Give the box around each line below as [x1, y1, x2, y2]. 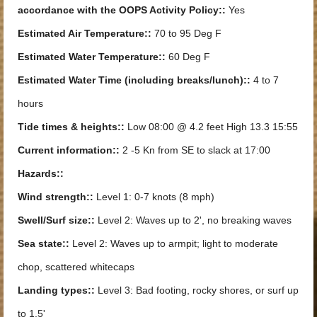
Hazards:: [18, 167, 64, 179]
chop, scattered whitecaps [18, 260, 134, 272]
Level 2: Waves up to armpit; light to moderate [69, 237, 278, 249]
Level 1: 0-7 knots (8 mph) [93, 190, 214, 202]
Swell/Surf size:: [18, 214, 95, 226]
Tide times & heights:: [18, 120, 125, 132]
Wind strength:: [18, 190, 93, 202]
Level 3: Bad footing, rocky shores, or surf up [95, 284, 299, 296]
